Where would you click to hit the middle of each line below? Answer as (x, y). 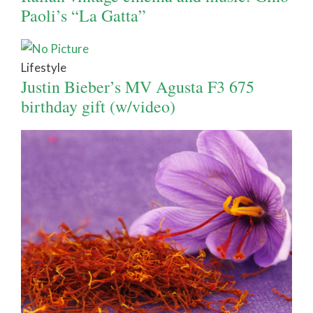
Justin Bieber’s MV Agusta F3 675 (138, 87)
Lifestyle (44, 68)
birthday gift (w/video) (98, 107)
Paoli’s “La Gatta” (83, 16)
